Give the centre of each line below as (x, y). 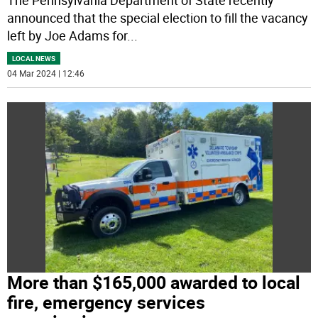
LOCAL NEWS (34, 58)
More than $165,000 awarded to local (154, 283)
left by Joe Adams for (67, 35)
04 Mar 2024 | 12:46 (46, 73)
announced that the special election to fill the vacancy (158, 17)
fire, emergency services (106, 302)
